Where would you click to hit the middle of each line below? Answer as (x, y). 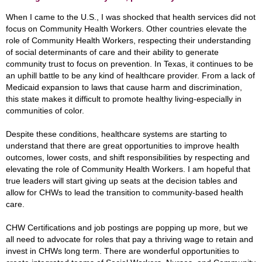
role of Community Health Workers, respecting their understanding (128, 40)
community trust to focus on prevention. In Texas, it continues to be (130, 64)
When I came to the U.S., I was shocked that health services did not (131, 17)
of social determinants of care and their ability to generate (112, 52)
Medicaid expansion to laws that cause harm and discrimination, (124, 87)
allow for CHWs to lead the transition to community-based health (125, 192)
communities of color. (46, 111)
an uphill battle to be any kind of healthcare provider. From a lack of (130, 75)
